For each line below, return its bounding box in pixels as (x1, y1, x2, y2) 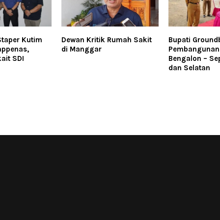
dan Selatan (168, 63, 210, 73)
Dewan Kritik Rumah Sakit (61, 35, 152, 45)
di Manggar (61, 45, 102, 54)
